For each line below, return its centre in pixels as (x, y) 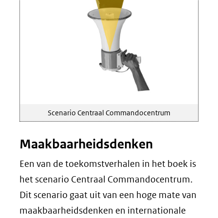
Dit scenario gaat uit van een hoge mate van (108, 195)
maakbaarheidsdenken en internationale (103, 210)
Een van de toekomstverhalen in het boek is (108, 163)
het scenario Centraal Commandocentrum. (106, 179)
